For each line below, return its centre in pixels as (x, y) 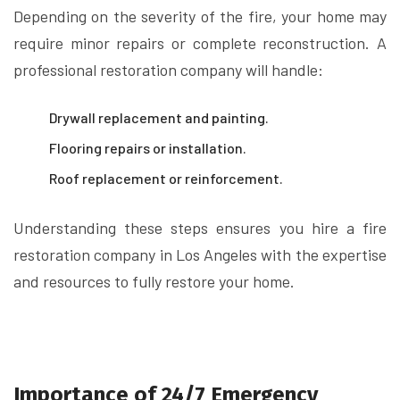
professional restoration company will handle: (168, 70)
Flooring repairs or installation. (148, 148)
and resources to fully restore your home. (154, 281)
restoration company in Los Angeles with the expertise (200, 254)
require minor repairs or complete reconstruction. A (200, 43)
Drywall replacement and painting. (159, 117)
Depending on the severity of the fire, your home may (200, 16)
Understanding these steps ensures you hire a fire (200, 228)
